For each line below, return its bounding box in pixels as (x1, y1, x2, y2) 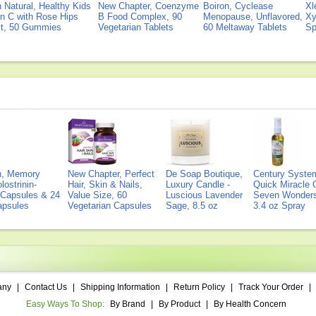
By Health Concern (214, 299, 286, 309)
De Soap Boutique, (166, 169, 243, 179)
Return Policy (173, 282, 225, 292)
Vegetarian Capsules (68, 200, 152, 211)
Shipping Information (80, 282, 160, 292)
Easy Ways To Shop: (26, 299, 104, 309)
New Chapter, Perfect (68, 169, 154, 179)
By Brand (110, 299, 145, 309)
